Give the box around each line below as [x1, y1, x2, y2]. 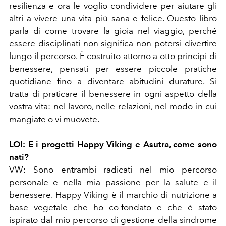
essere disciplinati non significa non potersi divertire [9, 38, 217, 49]
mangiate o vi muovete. [9, 114, 99, 125]
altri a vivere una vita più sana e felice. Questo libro [9, 13, 217, 24]
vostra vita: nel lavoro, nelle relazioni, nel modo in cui [9, 101, 217, 112]
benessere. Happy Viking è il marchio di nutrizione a [9, 190, 217, 200]
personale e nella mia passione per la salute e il [9, 177, 217, 188]
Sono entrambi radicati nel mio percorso [26, 164, 217, 175]
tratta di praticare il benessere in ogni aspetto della [9, 89, 217, 99]
